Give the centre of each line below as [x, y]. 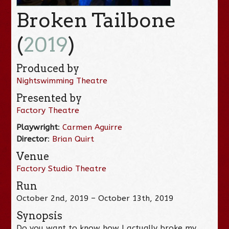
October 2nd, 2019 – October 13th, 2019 [95, 198]
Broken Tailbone [96, 20]
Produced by [48, 68]
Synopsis [40, 215]
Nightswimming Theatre [62, 81]
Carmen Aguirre [93, 127]
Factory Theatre [48, 110]
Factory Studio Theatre [62, 168]
